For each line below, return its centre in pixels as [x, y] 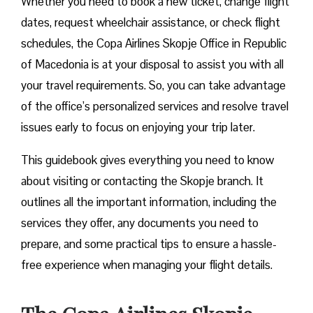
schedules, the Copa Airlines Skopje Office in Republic [154, 44]
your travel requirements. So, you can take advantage [153, 86]
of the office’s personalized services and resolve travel [155, 107]
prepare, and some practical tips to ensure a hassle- [149, 244]
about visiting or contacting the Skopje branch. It [142, 181]
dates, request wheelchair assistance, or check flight [151, 23]
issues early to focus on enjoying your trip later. [138, 128]
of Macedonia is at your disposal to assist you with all [152, 65]
